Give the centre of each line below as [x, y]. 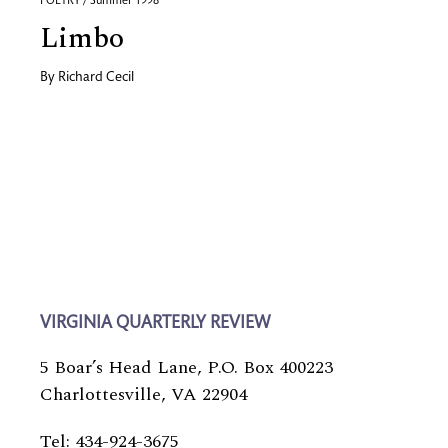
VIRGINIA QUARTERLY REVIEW [155, 324]
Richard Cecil [96, 78]
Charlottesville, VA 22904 [143, 394]
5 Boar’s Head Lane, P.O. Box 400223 [186, 367]
